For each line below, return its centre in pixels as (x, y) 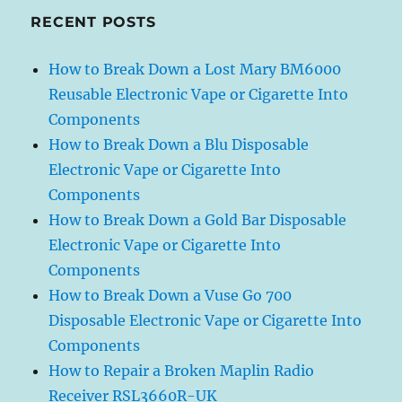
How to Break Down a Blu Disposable (179, 145)
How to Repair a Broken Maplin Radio (182, 371)
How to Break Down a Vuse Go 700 (170, 296)
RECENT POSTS (93, 22)
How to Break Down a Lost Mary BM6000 (195, 70)
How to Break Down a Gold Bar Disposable (198, 220)
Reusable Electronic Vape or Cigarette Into (199, 95)
